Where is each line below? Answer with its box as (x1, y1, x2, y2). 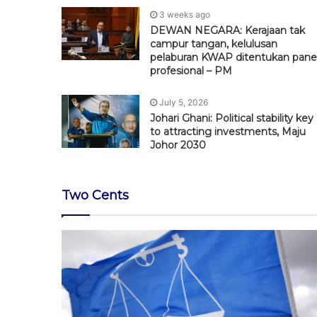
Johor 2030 (150, 138, 206, 151)
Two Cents (62, 187, 129, 203)
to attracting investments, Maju (150, 125, 306, 138)
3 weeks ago (159, 8, 210, 20)
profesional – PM (150, 64, 232, 77)
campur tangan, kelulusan (150, 37, 277, 50)
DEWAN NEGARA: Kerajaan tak (150, 23, 305, 37)
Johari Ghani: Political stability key (150, 111, 313, 125)
